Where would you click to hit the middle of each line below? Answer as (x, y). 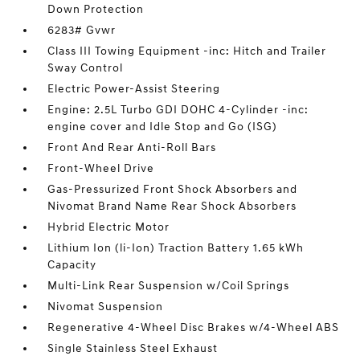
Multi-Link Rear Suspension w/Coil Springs (169, 286)
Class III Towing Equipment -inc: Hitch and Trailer (187, 51)
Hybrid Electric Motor (109, 227)
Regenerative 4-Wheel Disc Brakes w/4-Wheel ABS (194, 327)
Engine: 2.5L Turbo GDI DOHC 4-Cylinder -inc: (178, 110)
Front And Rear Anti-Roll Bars (132, 147)
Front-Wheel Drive (101, 168)
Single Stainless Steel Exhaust (133, 348)
